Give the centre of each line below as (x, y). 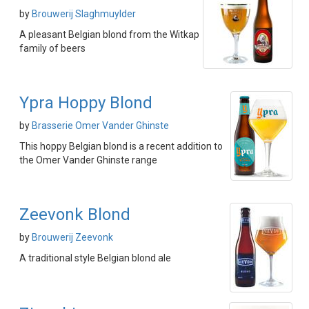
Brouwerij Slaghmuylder (84, 14)
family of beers (52, 49)
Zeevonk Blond (75, 215)
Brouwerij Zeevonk (72, 238)
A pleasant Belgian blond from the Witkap (109, 35)
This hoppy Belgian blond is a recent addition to (121, 147)
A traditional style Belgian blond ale (95, 258)
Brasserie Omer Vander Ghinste (100, 126)
